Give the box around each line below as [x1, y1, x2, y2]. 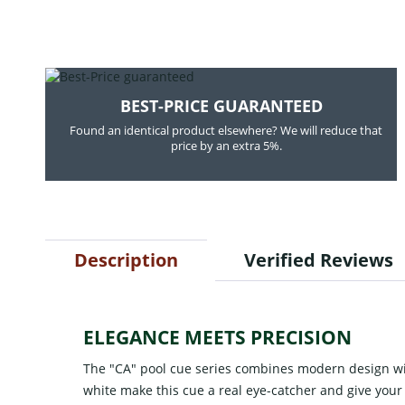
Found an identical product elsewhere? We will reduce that [70, 121, 383, 138]
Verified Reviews [244, 247, 398, 272]
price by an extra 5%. [170, 137, 282, 154]
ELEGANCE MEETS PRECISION [82, 324, 352, 350]
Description [74, 247, 178, 272]
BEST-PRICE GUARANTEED [119, 94, 323, 117]
